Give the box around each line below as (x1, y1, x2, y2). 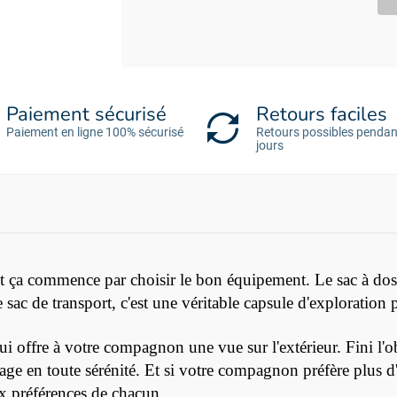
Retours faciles (256, 101, 388, 128)
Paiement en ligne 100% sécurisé (6, 125, 183, 140)
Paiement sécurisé (6, 101, 167, 128)
